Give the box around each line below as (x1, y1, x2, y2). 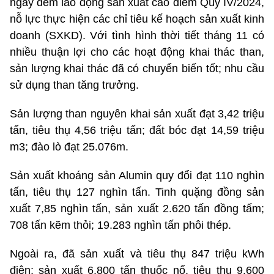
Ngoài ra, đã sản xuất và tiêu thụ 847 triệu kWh (10, 248, 264, 261)
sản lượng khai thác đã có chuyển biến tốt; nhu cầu (10, 62, 264, 75)
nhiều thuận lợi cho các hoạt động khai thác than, (10, 46, 264, 59)
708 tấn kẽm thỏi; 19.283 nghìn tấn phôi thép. (10, 219, 231, 232)
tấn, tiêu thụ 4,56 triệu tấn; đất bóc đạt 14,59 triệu (10, 124, 264, 137)
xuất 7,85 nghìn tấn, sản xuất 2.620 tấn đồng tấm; (10, 202, 264, 215)
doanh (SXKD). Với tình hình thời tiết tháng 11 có (10, 29, 264, 42)
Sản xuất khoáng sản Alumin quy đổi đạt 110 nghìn (10, 169, 264, 182)
